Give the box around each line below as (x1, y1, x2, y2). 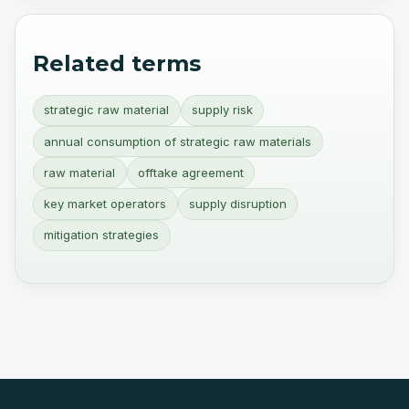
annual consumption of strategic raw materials (44, 133, 312, 149)
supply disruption (188, 195, 287, 211)
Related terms (33, 49, 202, 77)
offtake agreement (137, 164, 244, 180)
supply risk (191, 102, 253, 118)
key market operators (44, 195, 167, 211)
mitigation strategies (44, 227, 160, 243)
